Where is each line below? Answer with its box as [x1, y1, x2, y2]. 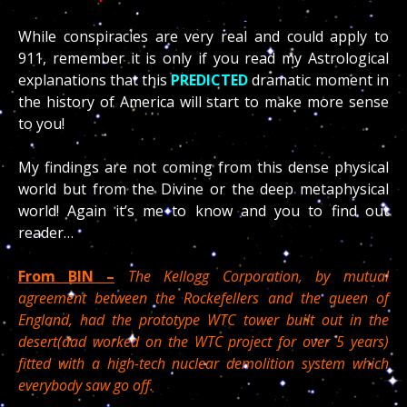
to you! [18, 114, 65, 134]
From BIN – [18, 266, 114, 286]
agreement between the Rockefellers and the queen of [18, 288, 389, 308]
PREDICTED [171, 70, 248, 90]
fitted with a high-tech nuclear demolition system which [18, 353, 389, 373]
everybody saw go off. [18, 375, 154, 395]
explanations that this [18, 70, 171, 90]
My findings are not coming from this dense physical [18, 157, 389, 177]
